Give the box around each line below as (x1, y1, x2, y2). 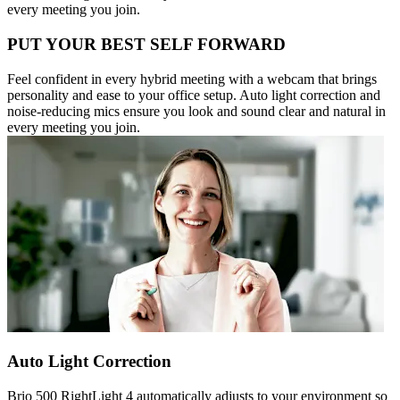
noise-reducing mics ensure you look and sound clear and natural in (7, 103, 386, 119)
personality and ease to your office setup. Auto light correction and (7, 87, 380, 103)
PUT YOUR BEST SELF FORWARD (7, 34, 286, 54)
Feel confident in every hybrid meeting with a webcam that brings (7, 71, 377, 87)
